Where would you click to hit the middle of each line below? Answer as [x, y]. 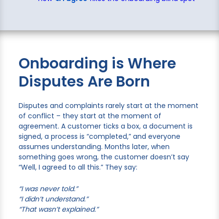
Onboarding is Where [97, 64]
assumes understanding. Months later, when [94, 147]
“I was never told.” [48, 188]
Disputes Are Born [84, 82]
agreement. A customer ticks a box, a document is [105, 126]
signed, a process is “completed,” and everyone [99, 137]
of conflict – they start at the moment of [90, 116]
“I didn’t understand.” [53, 199]
